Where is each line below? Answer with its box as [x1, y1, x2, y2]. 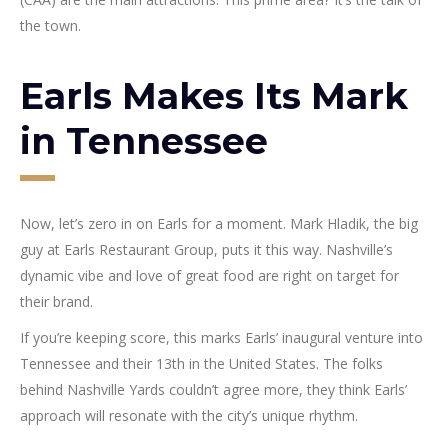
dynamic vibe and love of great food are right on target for [20, 265, 399, 285]
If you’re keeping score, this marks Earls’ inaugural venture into [20, 327, 423, 347]
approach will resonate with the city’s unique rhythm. [20, 405, 358, 425]
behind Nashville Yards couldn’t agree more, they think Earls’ [20, 379, 407, 399]
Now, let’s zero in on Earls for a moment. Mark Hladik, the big [20, 213, 418, 233]
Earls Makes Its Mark [20, 73, 408, 118]
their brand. [20, 291, 93, 311]
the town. [20, 15, 81, 35]
